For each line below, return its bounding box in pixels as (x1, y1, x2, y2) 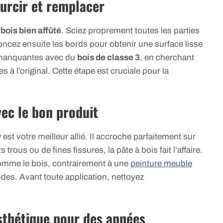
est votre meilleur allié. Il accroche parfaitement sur (1, 132, 196, 142)
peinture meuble (130, 159, 192, 169)
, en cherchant (140, 52, 194, 62)
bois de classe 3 (77, 52, 140, 62)
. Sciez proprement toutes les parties (61, 25, 200, 35)
